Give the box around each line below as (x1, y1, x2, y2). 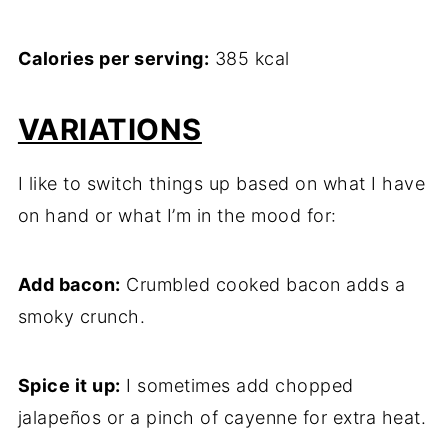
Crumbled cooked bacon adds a (120, 274, 406, 296)
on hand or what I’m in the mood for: (17, 205, 337, 227)
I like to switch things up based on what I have (17, 173, 426, 195)
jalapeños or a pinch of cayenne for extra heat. (17, 407, 427, 429)
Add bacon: (17, 274, 121, 296)
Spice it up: (17, 375, 121, 397)
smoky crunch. (17, 306, 146, 328)
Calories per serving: (17, 48, 210, 70)
